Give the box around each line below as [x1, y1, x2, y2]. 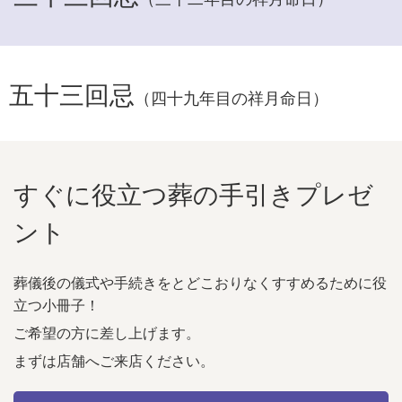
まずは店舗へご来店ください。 [13, 349, 214, 371]
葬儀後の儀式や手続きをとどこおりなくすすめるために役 [13, 271, 387, 293]
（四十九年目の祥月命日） [135, 84, 328, 109]
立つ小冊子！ [13, 293, 100, 315]
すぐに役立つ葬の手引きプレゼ [13, 174, 373, 211]
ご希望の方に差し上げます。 [13, 321, 200, 343]
